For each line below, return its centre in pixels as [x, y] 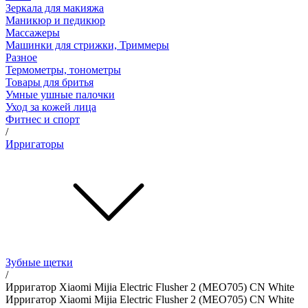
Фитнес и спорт [43, 119]
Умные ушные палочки [60, 94]
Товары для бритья [49, 82]
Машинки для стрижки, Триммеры [87, 45]
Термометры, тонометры [63, 69]
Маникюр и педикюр [55, 20]
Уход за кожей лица [51, 107]
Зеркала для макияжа [55, 8]
